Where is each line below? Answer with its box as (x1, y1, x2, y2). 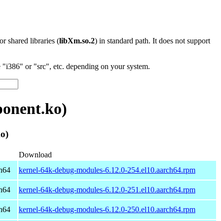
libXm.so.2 (59, 37, 95, 45)
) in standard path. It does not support (95, 37, 210, 45)
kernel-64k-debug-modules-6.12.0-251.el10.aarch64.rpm (19, 185, 195, 194)
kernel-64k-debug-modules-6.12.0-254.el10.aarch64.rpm (19, 165, 195, 174)
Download (19, 150, 52, 159)
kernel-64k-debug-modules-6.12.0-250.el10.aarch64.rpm (19, 205, 195, 214)
